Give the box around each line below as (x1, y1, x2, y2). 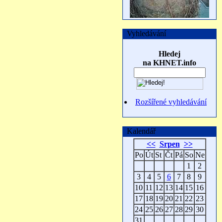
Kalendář (123, 127, 156, 135)
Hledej (159, 50, 180, 58)
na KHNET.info (143, 58, 196, 67)
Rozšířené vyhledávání (135, 98, 207, 106)
